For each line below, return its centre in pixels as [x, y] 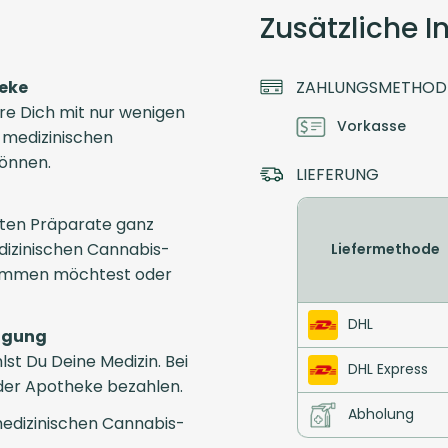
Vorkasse [371, 126]
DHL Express [388, 369]
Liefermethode [385, 249]
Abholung [381, 414]
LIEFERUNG [337, 174]
